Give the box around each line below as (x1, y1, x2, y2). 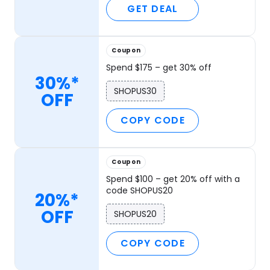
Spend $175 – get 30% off (106, 61, 212, 74)
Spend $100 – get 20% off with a (106, 173, 240, 186)
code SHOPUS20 (106, 184, 174, 197)
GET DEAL (127, 2, 178, 16)
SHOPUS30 (114, 85, 157, 98)
